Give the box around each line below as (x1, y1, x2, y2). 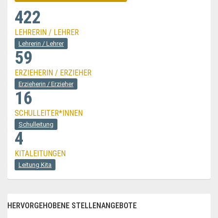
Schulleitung (18, 121, 54, 128)
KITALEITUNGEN (15, 149, 66, 158)
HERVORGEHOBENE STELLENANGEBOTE (7, 201, 137, 210)
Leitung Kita (18, 161, 52, 168)
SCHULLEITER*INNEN (15, 109, 83, 118)
